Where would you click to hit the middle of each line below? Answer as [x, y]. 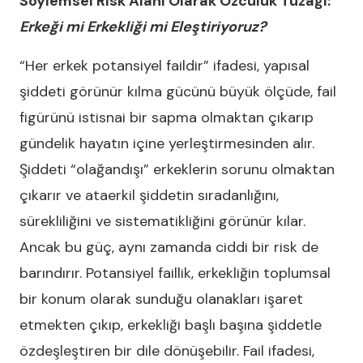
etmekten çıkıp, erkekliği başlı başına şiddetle [171, 325]
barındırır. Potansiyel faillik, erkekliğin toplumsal [175, 273]
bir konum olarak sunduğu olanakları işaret [161, 299]
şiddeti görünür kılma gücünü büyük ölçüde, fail [178, 92]
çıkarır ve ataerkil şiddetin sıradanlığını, [149, 195]
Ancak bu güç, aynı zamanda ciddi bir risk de [169, 247]
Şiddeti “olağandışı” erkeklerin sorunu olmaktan [177, 169]
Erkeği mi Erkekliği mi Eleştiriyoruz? [143, 27]
